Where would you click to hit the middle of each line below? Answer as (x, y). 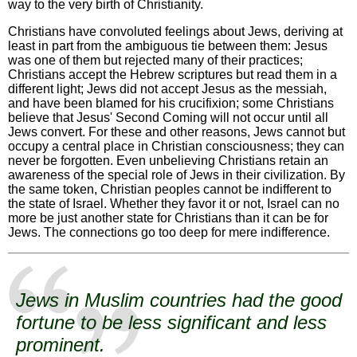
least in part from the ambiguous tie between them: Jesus (168, 46)
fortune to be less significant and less (171, 323)
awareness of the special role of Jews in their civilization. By (177, 175)
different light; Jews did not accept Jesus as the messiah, (167, 89)
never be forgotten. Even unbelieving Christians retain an (168, 161)
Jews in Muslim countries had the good (179, 300)
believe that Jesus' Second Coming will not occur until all (168, 118)
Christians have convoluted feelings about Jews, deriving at (175, 32)
